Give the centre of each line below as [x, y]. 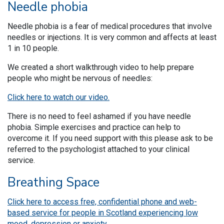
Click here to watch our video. [58, 97]
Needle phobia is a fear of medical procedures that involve [110, 26]
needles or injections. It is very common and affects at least [112, 37]
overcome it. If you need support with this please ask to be [110, 138]
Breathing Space [53, 182]
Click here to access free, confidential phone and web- [102, 202]
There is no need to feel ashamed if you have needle [99, 116]
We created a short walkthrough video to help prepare [101, 67]
